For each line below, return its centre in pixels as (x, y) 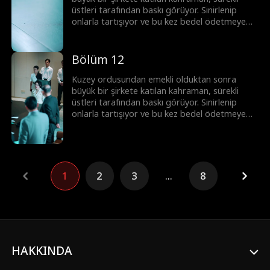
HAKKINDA (42, 250)
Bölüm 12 (98, 60)
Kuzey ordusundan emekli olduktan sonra (154, 79)
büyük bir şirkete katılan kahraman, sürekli (155, 91)
